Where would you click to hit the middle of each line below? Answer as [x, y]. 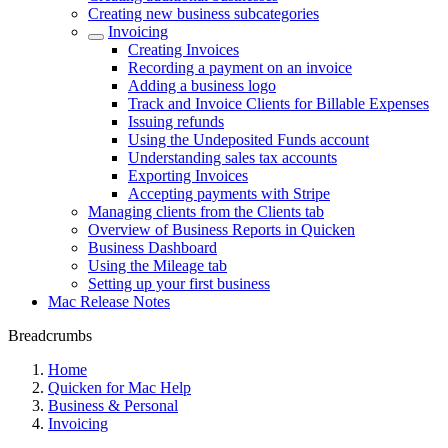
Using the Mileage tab [157, 265]
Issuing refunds [176, 121]
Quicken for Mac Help [119, 387]
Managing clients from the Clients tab [206, 211]
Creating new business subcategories [203, 13]
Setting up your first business [179, 283]
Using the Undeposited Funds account [248, 139]
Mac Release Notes [109, 301]
